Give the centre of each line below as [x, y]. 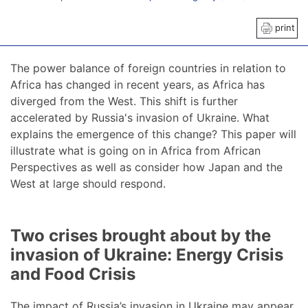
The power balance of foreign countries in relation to [148, 68]
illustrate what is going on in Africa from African [135, 150]
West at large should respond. [88, 183]
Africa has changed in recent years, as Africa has [137, 84]
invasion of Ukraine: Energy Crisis [147, 254]
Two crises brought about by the [141, 235]
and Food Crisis [73, 274]
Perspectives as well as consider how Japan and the [146, 167]
